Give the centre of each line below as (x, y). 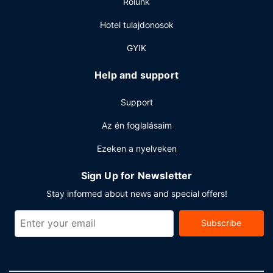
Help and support (136, 75)
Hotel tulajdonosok (136, 25)
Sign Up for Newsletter (136, 175)
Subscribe (222, 223)
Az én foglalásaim (136, 125)
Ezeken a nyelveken (136, 148)
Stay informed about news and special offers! (136, 193)
